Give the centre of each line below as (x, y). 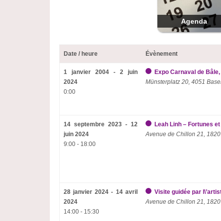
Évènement (161, 54)
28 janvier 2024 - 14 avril (100, 192)
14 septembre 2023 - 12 (100, 124)
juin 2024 (76, 134)
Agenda (194, 21)
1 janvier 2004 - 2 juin (100, 72)
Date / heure (80, 54)
